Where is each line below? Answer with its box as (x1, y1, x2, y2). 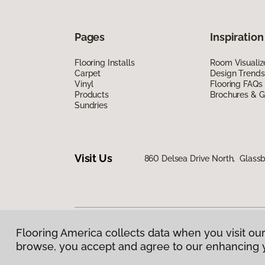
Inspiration (210, 30, 264, 43)
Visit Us (75, 152, 112, 165)
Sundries (75, 100, 108, 110)
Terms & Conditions (130, 233, 204, 243)
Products (75, 89, 109, 99)
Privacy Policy (75, 233, 129, 243)
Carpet (75, 68, 101, 78)
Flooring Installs (75, 57, 135, 67)
